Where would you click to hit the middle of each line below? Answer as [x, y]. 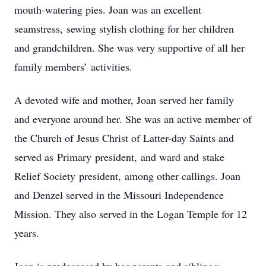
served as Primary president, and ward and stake [119, 157]
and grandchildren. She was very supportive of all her [129, 47]
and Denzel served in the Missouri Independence [119, 195]
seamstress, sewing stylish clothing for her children [124, 28]
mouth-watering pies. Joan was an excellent [108, 9]
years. [28, 233]
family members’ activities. [75, 66]
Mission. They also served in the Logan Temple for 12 [131, 214]
